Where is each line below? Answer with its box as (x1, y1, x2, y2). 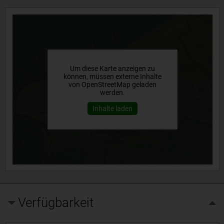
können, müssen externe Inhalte (63, 72, 161, 80)
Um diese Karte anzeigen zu (69, 64, 155, 72)
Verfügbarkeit (18, 194, 94, 210)
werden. (99, 88, 125, 96)
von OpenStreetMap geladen (68, 80, 156, 88)
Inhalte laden (92, 104, 132, 112)
